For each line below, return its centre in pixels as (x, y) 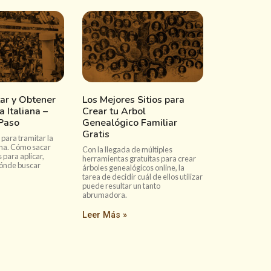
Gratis (96, 134)
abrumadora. (105, 195)
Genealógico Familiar (130, 123)
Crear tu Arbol (114, 111)
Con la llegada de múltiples (127, 149)
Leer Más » (105, 215)
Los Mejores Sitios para (133, 100)
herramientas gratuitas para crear (139, 158)
